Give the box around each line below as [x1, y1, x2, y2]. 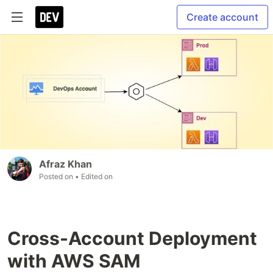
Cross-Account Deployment [7, 227, 257, 249]
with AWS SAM [7, 249, 140, 272]
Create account [186, 11, 258, 23]
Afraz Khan [39, 157, 92, 170]
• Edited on [75, 171, 113, 181]
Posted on [39, 171, 75, 181]
